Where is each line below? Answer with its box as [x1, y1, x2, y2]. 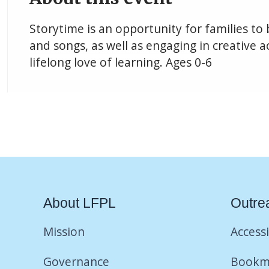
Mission [43, 223, 85, 240]
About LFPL [43, 195, 116, 211]
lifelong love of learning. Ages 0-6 [29, 53, 212, 70]
